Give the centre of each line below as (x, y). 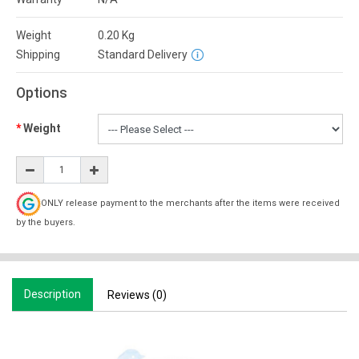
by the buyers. (46, 222)
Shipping (38, 54)
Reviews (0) (137, 295)
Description (52, 294)
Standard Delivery (143, 54)
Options (42, 93)
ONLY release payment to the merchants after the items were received (190, 204)
